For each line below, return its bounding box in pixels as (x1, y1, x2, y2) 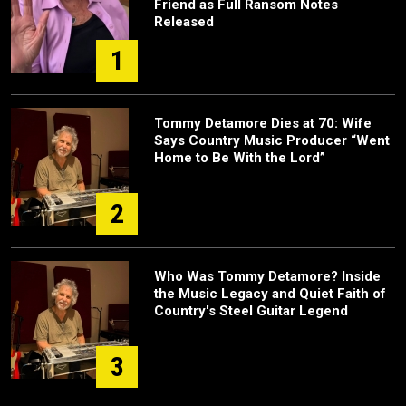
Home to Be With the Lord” (154, 149, 325, 166)
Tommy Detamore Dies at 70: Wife (154, 114, 372, 131)
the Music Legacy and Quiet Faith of (154, 285, 386, 302)
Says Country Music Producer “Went (154, 131, 390, 149)
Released (154, 13, 214, 30)
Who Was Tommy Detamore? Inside (154, 267, 381, 285)
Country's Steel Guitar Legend (154, 302, 348, 319)
